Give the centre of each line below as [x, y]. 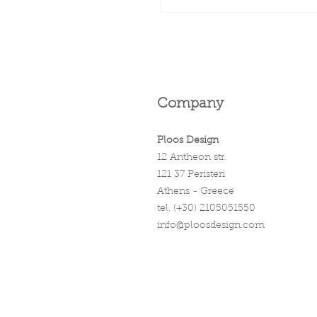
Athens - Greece [196, 192]
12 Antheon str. [192, 158]
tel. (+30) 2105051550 [206, 209]
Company [190, 104]
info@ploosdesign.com [211, 226]
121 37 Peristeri [191, 175]
